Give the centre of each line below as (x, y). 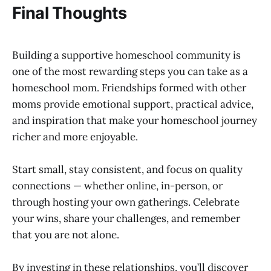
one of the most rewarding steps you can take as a (130, 72)
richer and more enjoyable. (75, 137)
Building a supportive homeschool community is (126, 55)
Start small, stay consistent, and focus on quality (127, 170)
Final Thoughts (70, 13)
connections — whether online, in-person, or (117, 186)
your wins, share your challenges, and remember (126, 219)
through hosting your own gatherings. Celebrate (126, 202)
